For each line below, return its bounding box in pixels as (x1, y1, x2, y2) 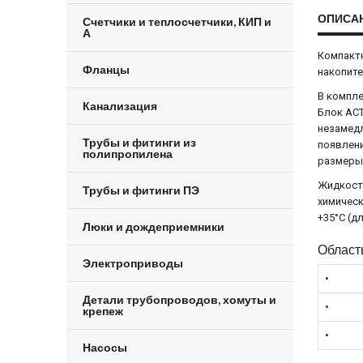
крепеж (83, 304, 123, 318)
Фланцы (83, 62, 130, 76)
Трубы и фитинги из (83, 135, 196, 149)
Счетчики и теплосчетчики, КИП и (83, 15, 271, 28)
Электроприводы (83, 256, 183, 270)
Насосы (83, 340, 127, 354)
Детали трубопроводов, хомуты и (83, 293, 276, 306)
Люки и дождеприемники (83, 220, 224, 233)
